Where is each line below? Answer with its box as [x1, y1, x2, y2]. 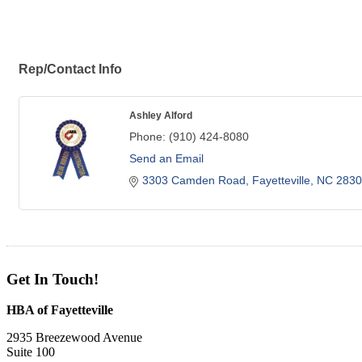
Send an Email [129, 151, 204, 165]
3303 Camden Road [142, 173, 246, 187]
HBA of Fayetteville [6, 303, 113, 318]
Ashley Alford [129, 109, 192, 120]
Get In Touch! [6, 270, 99, 288]
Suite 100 [6, 345, 55, 360]
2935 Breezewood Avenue [6, 330, 142, 345]
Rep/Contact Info [19, 61, 122, 76]
